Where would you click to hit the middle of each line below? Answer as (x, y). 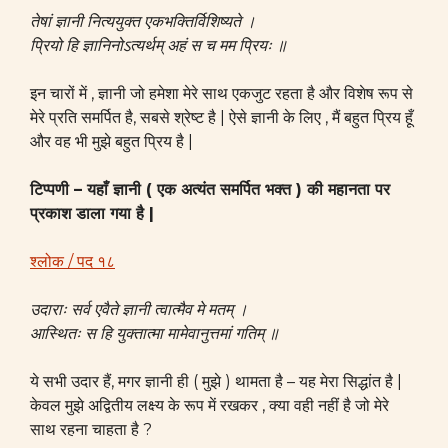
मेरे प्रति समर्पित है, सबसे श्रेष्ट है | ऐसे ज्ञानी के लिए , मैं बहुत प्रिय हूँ (221, 117)
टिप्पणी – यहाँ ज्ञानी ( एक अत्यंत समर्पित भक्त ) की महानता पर (210, 189)
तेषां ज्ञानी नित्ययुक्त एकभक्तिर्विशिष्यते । (143, 21)
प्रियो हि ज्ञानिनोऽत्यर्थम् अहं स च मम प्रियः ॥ (158, 45)
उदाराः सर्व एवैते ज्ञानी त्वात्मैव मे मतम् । (139, 309)
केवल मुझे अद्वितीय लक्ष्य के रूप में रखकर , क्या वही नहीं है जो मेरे (209, 405)
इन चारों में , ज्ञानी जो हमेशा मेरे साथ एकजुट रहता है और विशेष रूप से (221, 93)
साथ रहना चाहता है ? (91, 429)
